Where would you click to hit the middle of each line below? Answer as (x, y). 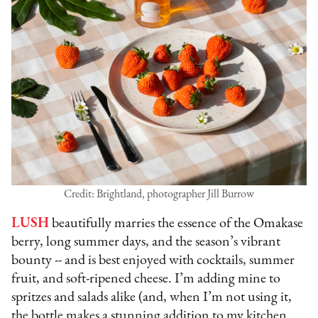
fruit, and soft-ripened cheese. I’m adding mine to (146, 279)
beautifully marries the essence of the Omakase (176, 224)
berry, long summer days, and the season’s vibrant (146, 242)
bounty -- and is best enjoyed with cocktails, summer (153, 261)
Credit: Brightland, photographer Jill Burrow (159, 195)
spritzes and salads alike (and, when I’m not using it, (152, 298)
